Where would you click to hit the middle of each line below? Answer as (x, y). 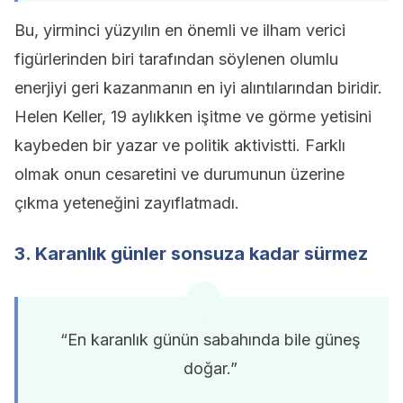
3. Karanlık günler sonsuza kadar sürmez (191, 254)
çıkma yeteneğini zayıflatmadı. (127, 203)
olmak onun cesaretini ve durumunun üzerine (179, 174)
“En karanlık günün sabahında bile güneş (210, 340)
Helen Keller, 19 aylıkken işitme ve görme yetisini (193, 116)
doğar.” (210, 368)
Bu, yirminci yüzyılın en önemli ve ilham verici (180, 30)
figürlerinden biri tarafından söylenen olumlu (176, 59)
